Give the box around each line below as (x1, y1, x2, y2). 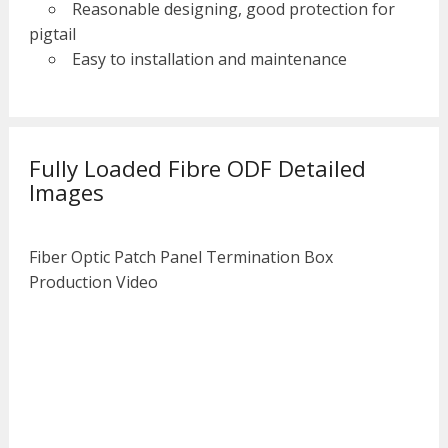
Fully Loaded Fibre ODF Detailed (28, 153, 366, 185)
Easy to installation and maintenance (71, 48, 347, 71)
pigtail (28, 23, 76, 46)
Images (28, 177, 104, 209)
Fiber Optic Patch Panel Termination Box (28, 246, 333, 269)
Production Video (28, 271, 158, 294)
